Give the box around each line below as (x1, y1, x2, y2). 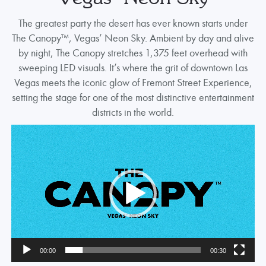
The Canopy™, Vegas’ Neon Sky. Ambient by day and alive (12, 31, 254, 45)
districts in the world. (92, 105, 174, 119)
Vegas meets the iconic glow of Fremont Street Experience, (14, 75, 252, 90)
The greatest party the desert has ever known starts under (18, 16, 248, 30)
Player (132, 140, 158, 154)
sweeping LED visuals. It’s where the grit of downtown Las (18, 61, 248, 75)
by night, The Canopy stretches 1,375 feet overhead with (18, 46, 248, 60)
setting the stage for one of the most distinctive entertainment (12, 90, 254, 104)
